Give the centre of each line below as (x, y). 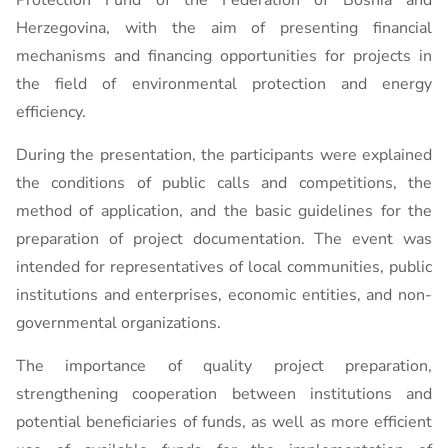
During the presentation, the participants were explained (224, 155)
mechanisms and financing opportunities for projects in (224, 56)
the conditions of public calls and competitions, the (224, 183)
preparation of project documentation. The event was (224, 239)
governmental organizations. (118, 323)
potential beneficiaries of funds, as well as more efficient (224, 422)
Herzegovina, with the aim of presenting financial (224, 28)
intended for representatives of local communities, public (224, 267)
